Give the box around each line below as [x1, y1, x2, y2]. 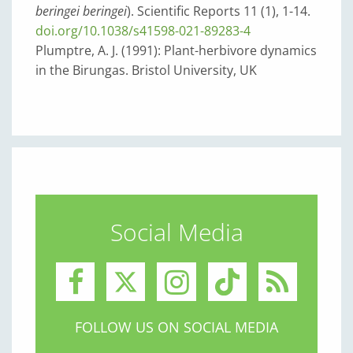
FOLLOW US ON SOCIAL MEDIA [75, 318, 278, 337]
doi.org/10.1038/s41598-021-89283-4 [35, 22, 251, 39]
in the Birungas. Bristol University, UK [35, 61, 257, 79]
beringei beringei [35, 2, 127, 20]
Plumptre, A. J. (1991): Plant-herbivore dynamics [35, 42, 317, 59]
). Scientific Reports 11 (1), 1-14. [127, 2, 310, 20]
